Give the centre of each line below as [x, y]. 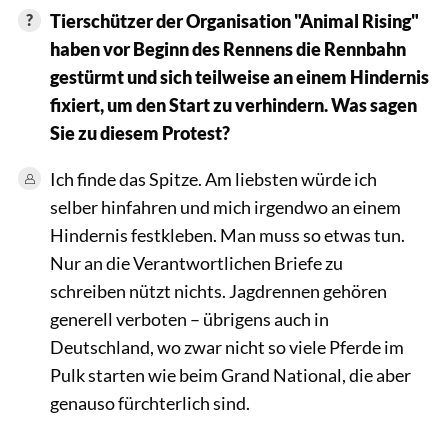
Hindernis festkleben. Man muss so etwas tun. [227, 234]
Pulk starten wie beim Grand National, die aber [230, 374]
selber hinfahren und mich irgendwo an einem [225, 206]
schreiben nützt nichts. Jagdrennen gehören [218, 290]
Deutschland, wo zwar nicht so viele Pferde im [226, 346]
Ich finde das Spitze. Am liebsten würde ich [213, 178]
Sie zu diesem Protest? [139, 132]
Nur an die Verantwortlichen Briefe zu [196, 262]
